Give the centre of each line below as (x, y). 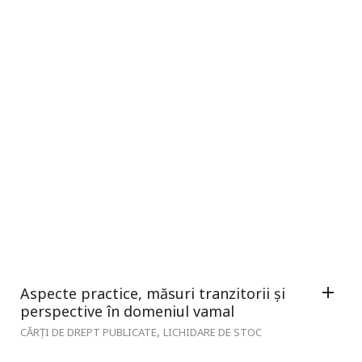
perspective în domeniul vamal (127, 311)
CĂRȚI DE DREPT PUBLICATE (88, 332)
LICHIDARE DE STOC (213, 332)
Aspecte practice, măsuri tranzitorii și (153, 293)
